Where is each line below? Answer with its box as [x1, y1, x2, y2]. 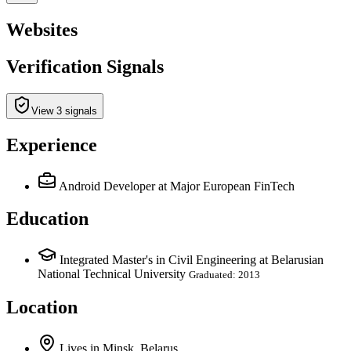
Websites [6, 19, 78, 40]
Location [6, 297, 78, 318]
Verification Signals [6, 56, 164, 77]
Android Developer [59, 179, 155, 193]
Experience [6, 134, 97, 155]
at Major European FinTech [158, 179, 295, 193]
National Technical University [38, 267, 186, 281]
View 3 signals [31, 104, 97, 117]
